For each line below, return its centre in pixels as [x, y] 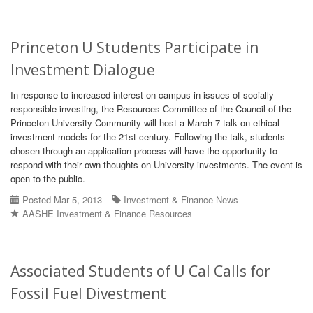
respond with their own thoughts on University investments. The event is [156, 165]
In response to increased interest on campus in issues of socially [142, 95]
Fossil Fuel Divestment [88, 293]
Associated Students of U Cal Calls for [140, 271]
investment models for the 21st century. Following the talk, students [148, 137]
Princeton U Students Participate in [134, 48]
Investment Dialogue [83, 70]
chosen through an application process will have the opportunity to [144, 151]
